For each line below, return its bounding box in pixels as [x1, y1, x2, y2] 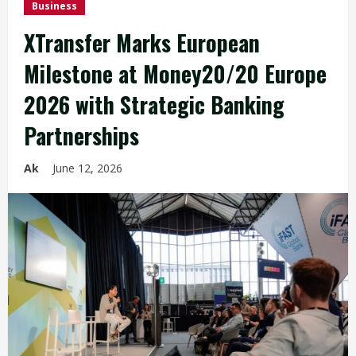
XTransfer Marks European [24, 26, 260, 59]
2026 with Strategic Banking [24, 88, 284, 121]
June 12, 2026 [52, 161, 126, 176]
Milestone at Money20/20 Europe [24, 57, 327, 90]
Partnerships [24, 119, 139, 152]
